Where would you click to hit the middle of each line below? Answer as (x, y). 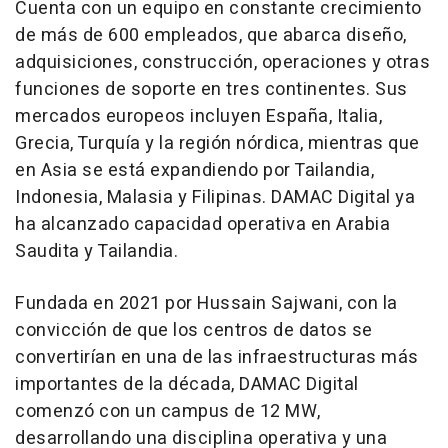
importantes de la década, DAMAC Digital (187, 384)
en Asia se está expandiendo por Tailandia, (194, 170)
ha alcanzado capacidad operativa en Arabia (202, 224)
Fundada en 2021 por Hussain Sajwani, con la (206, 303)
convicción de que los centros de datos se (194, 330)
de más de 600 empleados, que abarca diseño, (211, 35)
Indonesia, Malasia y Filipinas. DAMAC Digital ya (215, 197)
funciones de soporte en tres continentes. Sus (211, 89)
